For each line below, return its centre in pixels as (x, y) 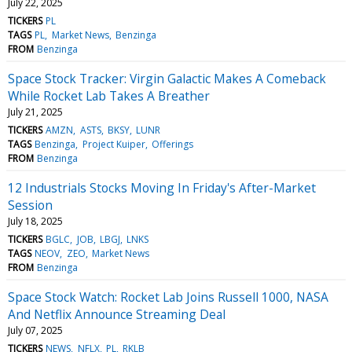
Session (30, 205)
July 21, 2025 (35, 112)
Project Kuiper (114, 144)
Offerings (172, 144)
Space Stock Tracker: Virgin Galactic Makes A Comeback (167, 78)
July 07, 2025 (35, 330)
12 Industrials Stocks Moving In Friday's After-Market (162, 187)
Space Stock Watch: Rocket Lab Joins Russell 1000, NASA (168, 297)
